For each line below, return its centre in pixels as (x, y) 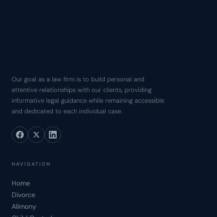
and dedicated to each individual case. (67, 111)
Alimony (24, 207)
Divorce (23, 195)
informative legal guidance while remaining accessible (88, 101)
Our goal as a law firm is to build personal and (78, 79)
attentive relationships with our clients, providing (82, 90)
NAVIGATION (31, 164)
